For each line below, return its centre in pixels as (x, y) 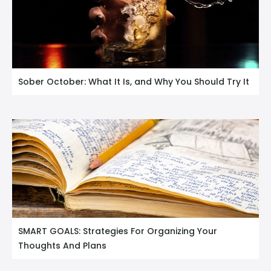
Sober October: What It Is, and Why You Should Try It (134, 82)
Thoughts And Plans (62, 246)
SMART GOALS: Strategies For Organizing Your (118, 231)
